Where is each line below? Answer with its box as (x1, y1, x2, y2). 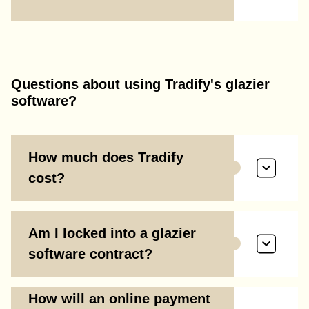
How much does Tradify (28, 150, 183, 166)
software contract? (28, 246, 152, 262)
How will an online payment (28, 291, 210, 307)
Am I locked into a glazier (28, 226, 196, 241)
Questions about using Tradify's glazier (11, 77, 270, 92)
